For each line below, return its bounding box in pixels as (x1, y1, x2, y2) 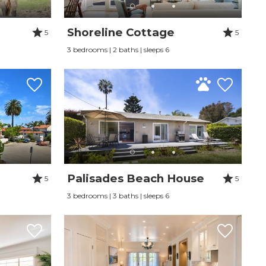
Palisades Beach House (67, 172, 205, 186)
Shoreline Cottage (67, 26, 175, 40)
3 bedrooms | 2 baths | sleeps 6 (67, 45, 170, 55)
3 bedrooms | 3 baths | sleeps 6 (67, 191, 170, 201)
